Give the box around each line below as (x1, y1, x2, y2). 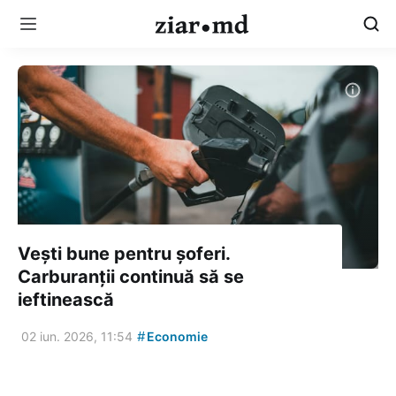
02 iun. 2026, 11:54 (21, 328, 133, 344)
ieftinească (18, 288, 114, 310)
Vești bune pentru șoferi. (18, 242, 230, 264)
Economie (144, 328, 208, 344)
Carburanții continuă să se (18, 265, 244, 287)
